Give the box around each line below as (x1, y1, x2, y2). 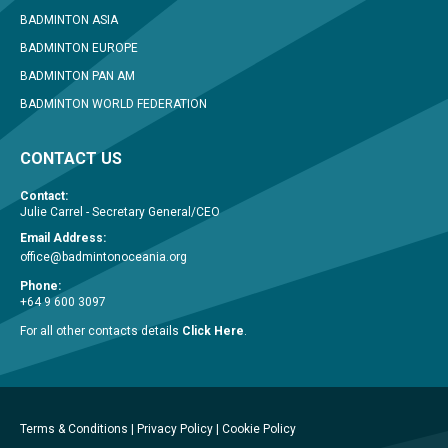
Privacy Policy (137, 421, 213, 436)
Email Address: (20, 230, 106, 245)
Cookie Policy (222, 421, 296, 436)
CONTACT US (20, 148, 122, 168)
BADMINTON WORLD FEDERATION (20, 96, 207, 111)
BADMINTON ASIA (20, 12, 118, 27)
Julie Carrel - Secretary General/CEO (20, 204, 220, 219)
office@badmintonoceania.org (20, 249, 187, 264)
